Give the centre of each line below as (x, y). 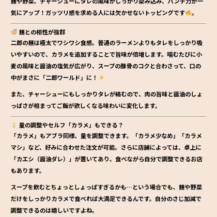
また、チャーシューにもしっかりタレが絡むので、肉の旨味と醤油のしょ (107, 94)
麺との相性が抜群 (42, 32)
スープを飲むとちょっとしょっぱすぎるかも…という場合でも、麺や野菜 (107, 187)
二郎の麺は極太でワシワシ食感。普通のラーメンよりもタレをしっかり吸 (107, 43)
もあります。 (28, 170)
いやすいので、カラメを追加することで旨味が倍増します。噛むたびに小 (107, 54)
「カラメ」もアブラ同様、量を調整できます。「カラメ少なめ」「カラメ (107, 136)
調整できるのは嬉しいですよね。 (54, 210)
